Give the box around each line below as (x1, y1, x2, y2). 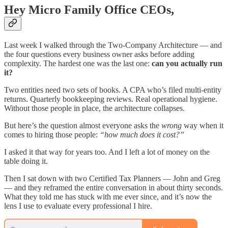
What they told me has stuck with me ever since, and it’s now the (4, 192, 212, 202)
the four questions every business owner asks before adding (4, 50, 194, 59)
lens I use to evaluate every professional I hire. (4, 202, 152, 211)
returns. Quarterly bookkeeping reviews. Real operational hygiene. (4, 95, 217, 104)
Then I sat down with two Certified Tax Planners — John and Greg (4, 174, 220, 183)
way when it (182, 121, 223, 130)
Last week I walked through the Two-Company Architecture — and (4, 41, 222, 50)
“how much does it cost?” (100, 130, 184, 139)
